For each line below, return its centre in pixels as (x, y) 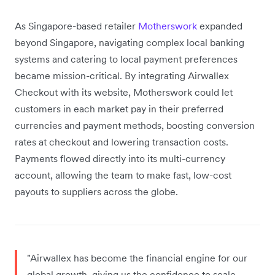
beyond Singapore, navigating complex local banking (130, 42)
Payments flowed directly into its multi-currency (120, 158)
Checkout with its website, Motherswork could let (124, 92)
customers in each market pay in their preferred (119, 108)
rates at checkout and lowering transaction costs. (122, 141)
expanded (221, 25)
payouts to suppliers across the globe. (99, 191)
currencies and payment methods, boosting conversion (135, 125)
